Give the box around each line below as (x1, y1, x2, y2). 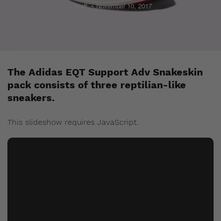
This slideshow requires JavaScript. (7, 117, 139, 127)
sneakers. (7, 92, 55, 104)
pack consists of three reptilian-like (7, 79, 186, 91)
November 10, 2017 (96, 1, 152, 10)
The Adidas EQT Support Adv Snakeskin (7, 66, 203, 78)
